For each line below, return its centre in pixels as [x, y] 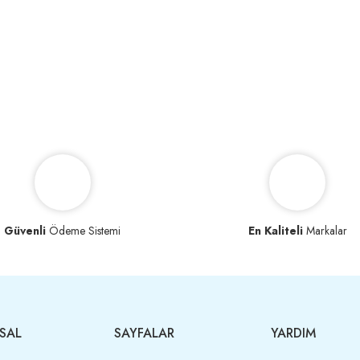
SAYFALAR [144, 333]
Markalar [325, 231]
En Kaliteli [275, 231]
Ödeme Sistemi [84, 231]
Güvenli [25, 231]
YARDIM [293, 333]
